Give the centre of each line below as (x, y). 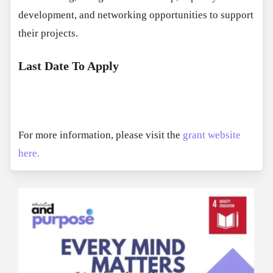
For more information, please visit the (101, 135)
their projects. (48, 33)
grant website (212, 135)
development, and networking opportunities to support (136, 15)
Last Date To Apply (69, 66)
